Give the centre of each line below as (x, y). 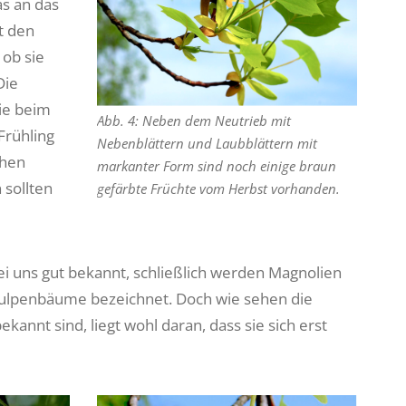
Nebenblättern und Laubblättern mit (208, 144)
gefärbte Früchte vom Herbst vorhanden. (219, 189)
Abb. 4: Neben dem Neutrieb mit (194, 121)
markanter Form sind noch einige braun (217, 166)
